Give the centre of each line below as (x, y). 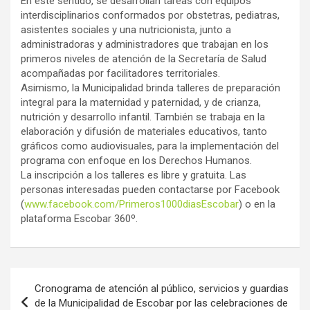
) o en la (257, 204)
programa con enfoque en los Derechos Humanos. (136, 160)
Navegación (56, 277)
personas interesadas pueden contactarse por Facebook (150, 189)
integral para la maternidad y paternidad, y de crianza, (141, 102)
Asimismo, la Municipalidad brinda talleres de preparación (151, 88)
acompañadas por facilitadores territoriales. (120, 73)
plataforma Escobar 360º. (79, 218)
